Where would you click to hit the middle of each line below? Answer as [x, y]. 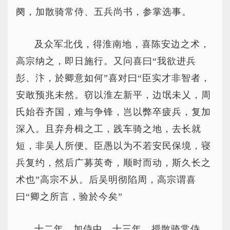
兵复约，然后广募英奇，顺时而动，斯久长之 [113, 163]
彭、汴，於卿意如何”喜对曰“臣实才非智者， [113, 78]
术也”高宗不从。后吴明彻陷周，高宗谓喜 [106, 180]
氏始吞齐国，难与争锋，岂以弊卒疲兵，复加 [113, 112]
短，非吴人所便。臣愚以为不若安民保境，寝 [113, 146]
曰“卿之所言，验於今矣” [69, 197]
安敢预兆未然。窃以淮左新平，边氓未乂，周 [113, 95]
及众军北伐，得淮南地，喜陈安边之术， [122, 44]
